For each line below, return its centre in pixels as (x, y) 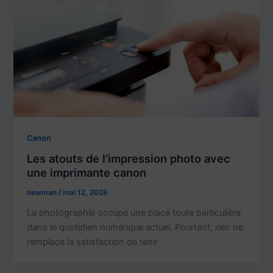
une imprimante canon (87, 173)
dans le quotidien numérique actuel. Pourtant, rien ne (135, 227)
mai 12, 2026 (86, 193)
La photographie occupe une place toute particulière (134, 212)
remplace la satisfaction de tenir (93, 242)
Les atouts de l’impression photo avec (129, 159)
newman (43, 193)
